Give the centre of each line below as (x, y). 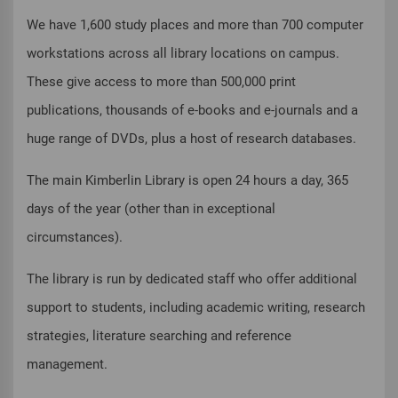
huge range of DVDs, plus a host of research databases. (191, 139)
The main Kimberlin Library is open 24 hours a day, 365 (187, 181)
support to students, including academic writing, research (196, 308)
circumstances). (75, 238)
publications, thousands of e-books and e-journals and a (192, 111)
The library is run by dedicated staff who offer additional (192, 279)
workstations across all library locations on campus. (183, 54)
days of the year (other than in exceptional (151, 209)
